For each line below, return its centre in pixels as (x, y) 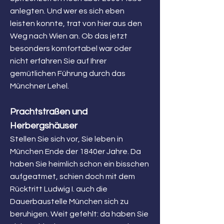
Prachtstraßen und (49, 112)
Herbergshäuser (44, 126)
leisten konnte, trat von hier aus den (76, 23)
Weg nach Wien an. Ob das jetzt (69, 36)
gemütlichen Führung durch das (68, 73)
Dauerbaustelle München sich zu (69, 201)
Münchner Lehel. (39, 86)
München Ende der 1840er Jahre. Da (75, 151)
